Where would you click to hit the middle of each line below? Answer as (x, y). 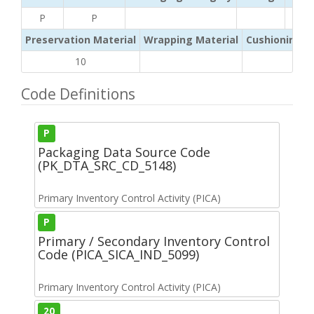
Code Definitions (78, 94)
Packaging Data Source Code (124, 152)
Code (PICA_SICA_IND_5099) (118, 254)
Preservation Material (81, 39)
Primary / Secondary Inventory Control (154, 241)
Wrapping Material (191, 39)
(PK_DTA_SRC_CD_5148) (107, 165)
